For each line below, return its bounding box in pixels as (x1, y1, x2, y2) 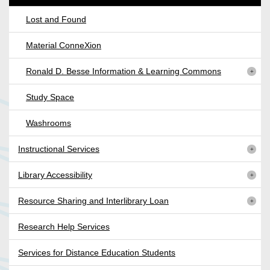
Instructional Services (18, 143, 99, 154)
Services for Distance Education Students (18, 247, 175, 257)
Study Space (26, 92, 74, 102)
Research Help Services (18, 221, 110, 231)
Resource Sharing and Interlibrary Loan (18, 195, 169, 206)
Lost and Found (26, 14, 86, 24)
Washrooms (26, 118, 71, 128)
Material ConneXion (26, 40, 101, 50)
